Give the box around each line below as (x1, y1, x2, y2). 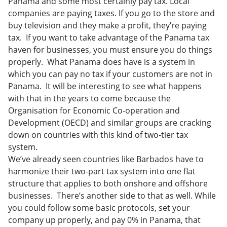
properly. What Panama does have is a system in (8, 56, 195, 67)
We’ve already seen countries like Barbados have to (8, 153, 204, 165)
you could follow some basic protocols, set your (8, 202, 190, 213)
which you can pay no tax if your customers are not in (8, 68, 212, 80)
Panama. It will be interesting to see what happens (8, 80, 202, 92)
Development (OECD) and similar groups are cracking (8, 117, 211, 128)
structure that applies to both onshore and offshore (8, 177, 208, 189)
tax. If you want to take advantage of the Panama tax (8, 31, 209, 43)
